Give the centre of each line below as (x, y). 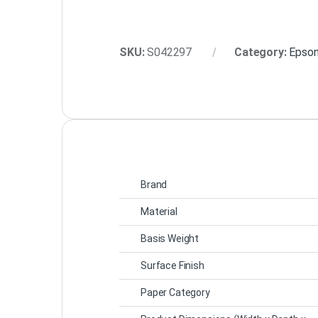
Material (159, 211)
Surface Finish (172, 265)
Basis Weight (170, 238)
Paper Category (175, 292)
